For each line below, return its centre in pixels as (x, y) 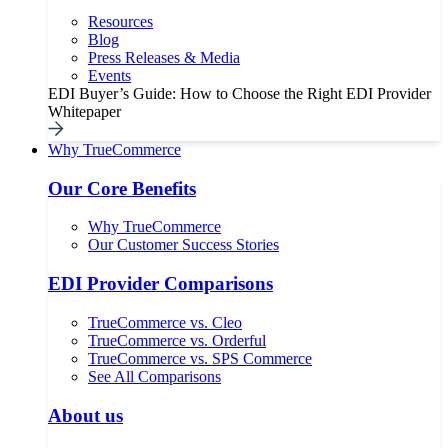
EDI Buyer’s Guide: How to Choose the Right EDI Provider (239, 93)
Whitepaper (84, 111)
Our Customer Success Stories (183, 245)
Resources (120, 21)
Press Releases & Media (164, 57)
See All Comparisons (154, 376)
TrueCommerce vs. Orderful (177, 340)
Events (109, 75)
